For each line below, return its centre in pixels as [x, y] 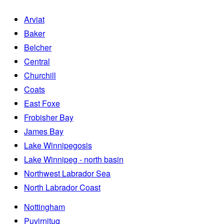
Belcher [38, 47]
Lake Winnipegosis [58, 145]
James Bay [44, 131]
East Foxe [42, 103]
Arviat [34, 19]
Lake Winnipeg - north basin [74, 159]
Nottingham [44, 207]
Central [37, 61]
